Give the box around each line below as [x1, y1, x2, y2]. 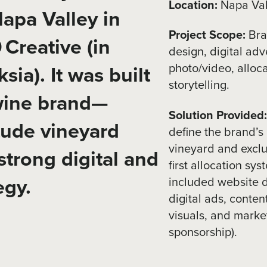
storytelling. [169, 76, 230, 94]
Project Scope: [169, 26, 246, 44]
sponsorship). [169, 222, 238, 240]
